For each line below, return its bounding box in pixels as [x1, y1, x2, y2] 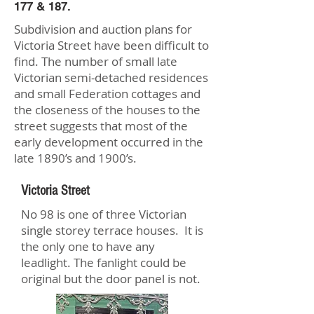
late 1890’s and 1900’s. [14, 150, 137, 166]
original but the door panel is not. [21, 271, 200, 287]
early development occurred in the [14, 134, 203, 150]
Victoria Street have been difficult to [14, 37, 209, 53]
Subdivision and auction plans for [14, 21, 192, 37]
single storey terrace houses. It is [21, 222, 203, 238]
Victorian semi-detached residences [14, 69, 208, 86]
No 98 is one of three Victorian [21, 206, 186, 222]
